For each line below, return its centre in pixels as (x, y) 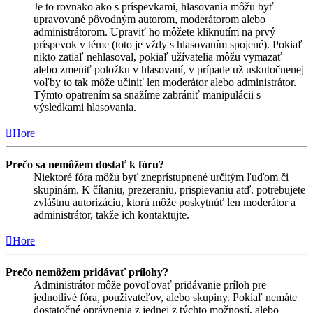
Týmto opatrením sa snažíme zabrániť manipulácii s (147, 95)
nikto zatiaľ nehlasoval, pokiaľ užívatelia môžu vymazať (158, 57)
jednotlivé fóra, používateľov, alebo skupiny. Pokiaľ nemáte (165, 298)
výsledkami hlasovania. (85, 108)
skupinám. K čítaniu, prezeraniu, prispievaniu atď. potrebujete (169, 190)
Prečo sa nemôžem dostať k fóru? (85, 165)
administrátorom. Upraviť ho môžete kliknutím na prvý (154, 32)
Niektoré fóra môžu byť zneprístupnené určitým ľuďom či (161, 177)
